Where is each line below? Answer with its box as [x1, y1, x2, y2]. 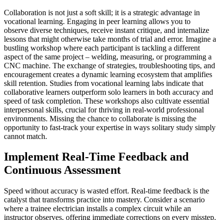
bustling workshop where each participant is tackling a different [4, 43, 200, 52]
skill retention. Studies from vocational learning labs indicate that [4, 79, 203, 87]
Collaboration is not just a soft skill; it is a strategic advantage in [4, 8, 200, 17]
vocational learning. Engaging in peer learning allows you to [4, 17, 191, 26]
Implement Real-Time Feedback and [4, 150, 189, 164]
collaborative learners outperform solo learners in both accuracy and [4, 87, 213, 96]
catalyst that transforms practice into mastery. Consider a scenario [4, 195, 205, 204]
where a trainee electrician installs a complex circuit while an [4, 204, 191, 213]
